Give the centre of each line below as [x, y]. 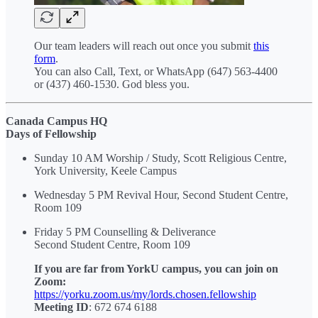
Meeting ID [61, 307]
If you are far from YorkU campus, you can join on [156, 268]
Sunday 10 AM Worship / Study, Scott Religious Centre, [160, 158]
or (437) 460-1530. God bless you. [112, 84]
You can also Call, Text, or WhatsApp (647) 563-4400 [156, 71]
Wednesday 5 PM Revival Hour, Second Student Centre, [161, 194]
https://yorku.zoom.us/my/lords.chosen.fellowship [145, 294]
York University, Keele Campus [105, 170]
